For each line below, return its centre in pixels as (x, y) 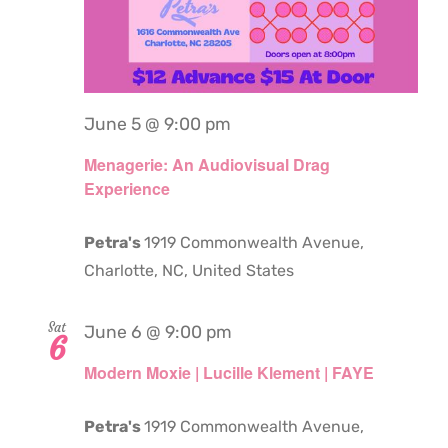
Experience (127, 188)
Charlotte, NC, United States (189, 270)
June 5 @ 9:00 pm (157, 123)
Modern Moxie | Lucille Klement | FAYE (229, 373)
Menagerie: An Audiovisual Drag (207, 164)
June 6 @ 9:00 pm (158, 331)
